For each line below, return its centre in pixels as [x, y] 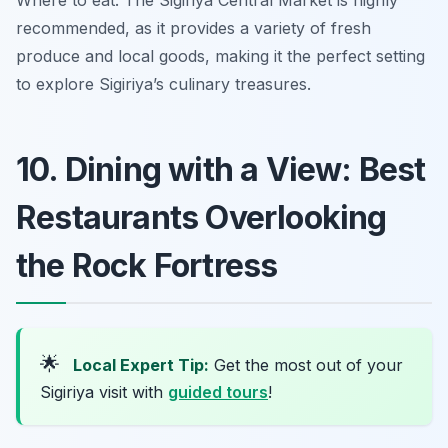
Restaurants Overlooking [201, 218]
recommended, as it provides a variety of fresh [193, 28]
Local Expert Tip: [141, 365]
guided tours [218, 392]
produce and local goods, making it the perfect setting [220, 56]
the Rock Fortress [147, 266]
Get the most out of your [306, 365]
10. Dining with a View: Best [221, 170]
